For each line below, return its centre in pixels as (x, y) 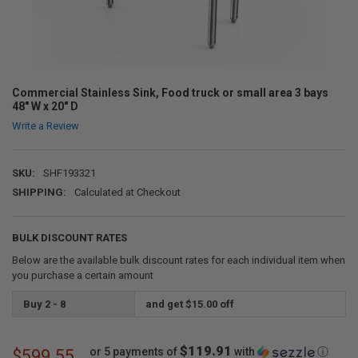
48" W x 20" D (45, 106)
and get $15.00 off (189, 304)
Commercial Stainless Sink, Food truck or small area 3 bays (170, 92)
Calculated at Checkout (127, 193)
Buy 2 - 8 (44, 304)
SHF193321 (69, 173)
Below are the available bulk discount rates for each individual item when (178, 260)
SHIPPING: (39, 193)
